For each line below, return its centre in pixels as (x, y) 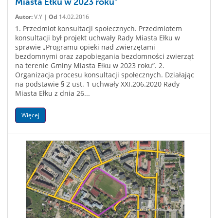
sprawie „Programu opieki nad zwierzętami (85, 47)
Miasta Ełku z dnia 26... (53, 93)
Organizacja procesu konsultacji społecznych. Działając (105, 75)
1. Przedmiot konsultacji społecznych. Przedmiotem (99, 28)
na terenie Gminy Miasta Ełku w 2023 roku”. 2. (90, 65)
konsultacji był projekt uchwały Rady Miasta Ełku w (98, 38)
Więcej (30, 115)
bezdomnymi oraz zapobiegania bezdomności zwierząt (104, 56)
